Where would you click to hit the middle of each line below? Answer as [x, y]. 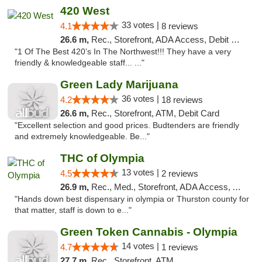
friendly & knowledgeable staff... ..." [80, 63]
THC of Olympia [102, 158]
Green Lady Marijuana [119, 85]
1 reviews [180, 247]
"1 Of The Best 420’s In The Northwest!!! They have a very [123, 52]
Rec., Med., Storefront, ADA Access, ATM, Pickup [161, 187]
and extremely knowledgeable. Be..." [82, 137]
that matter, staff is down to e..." [73, 210]
